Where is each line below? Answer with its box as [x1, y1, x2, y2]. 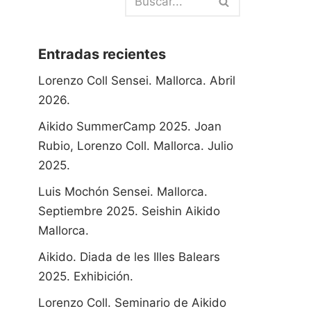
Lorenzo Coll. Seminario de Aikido [38, 296, 226, 310]
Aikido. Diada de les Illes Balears [38, 250, 220, 264]
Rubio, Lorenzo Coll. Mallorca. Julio [38, 139, 233, 153]
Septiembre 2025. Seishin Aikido [38, 204, 220, 218]
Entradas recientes [38, 46, 166, 62]
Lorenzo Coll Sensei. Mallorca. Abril [38, 74, 235, 87]
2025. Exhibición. [38, 269, 133, 283]
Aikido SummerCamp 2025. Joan [38, 119, 221, 133]
